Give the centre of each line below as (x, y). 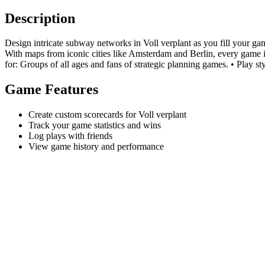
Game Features (51, 90)
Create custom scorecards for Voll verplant (107, 115)
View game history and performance (96, 147)
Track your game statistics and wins (95, 125)
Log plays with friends (70, 136)
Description (40, 18)
